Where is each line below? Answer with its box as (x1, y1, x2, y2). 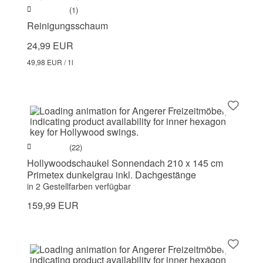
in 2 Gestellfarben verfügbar (27, 180, 131, 193)
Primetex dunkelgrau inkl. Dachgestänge (27, 168, 196, 182)
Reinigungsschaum (27, 19, 108, 33)
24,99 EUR (27, 39, 73, 53)
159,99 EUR (27, 198, 79, 213)
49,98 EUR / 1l (27, 57, 73, 68)
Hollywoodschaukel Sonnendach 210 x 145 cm (27, 156, 223, 170)
